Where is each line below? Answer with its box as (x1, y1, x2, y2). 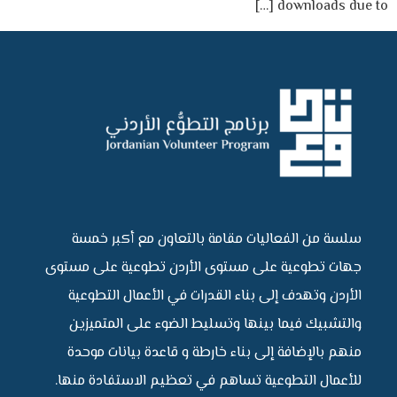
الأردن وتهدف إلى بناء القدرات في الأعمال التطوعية (68, 284, 362, 307)
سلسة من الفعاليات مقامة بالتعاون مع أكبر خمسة (72, 228, 362, 251)
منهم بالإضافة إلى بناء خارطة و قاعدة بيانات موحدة (67, 341, 362, 364)
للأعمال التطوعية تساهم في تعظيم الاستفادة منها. (55, 370, 362, 393)
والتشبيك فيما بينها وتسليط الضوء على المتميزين (69, 313, 362, 336)
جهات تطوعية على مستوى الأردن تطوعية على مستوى (45, 256, 362, 279)
